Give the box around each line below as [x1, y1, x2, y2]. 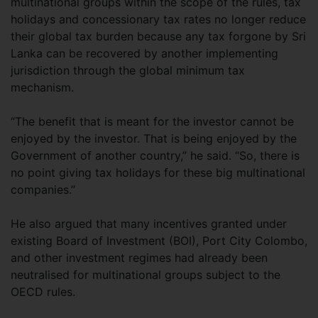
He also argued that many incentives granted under [11, 216, 287, 231]
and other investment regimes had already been [11, 250, 268, 265]
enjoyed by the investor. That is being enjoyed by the [11, 131, 297, 146]
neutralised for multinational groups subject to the [11, 267, 280, 282]
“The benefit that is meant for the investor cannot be [11, 114, 294, 128]
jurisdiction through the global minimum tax [11, 62, 245, 77]
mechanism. [11, 79, 74, 94]
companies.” [11, 182, 79, 197]
